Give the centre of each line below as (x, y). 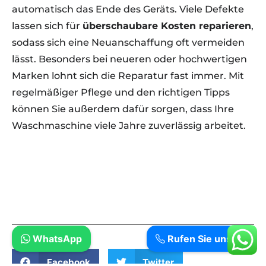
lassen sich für (47, 26)
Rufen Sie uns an (205, 239)
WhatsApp (56, 239)
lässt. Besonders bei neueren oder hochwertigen (129, 59)
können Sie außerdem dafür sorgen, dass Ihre (123, 109)
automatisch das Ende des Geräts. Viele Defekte (128, 9)
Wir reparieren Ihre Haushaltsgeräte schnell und (126, 162)
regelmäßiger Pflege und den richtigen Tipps (121, 92)
